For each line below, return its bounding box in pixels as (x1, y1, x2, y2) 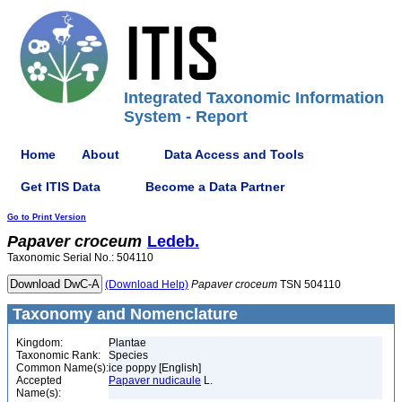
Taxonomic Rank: (16, 349, 100, 362)
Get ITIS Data (21, 179, 100, 194)
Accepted (16, 374, 62, 387)
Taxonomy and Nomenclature (8, 305, 238, 323)
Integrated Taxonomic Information (124, 89, 384, 107)
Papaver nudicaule (109, 374, 201, 387)
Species (109, 349, 148, 362)
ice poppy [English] (109, 362, 201, 374)
